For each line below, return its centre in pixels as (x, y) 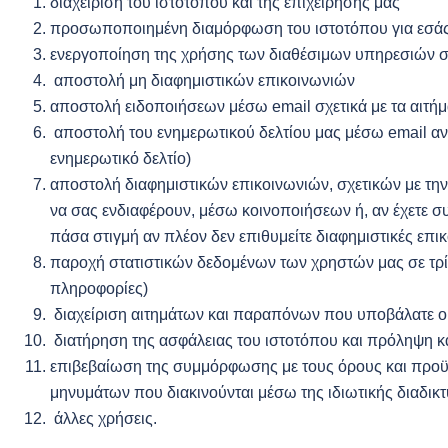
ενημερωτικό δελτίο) (120, 158)
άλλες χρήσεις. (103, 418)
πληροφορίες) (99, 288)
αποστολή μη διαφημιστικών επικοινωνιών (202, 80)
